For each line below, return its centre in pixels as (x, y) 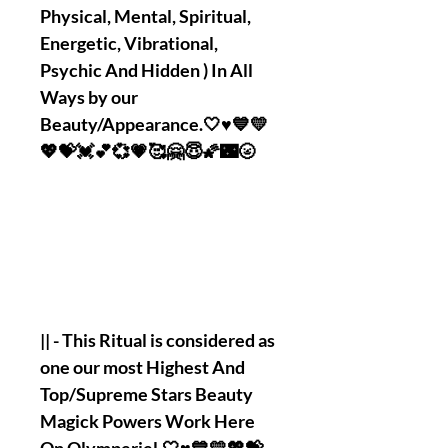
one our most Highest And (142, 367)
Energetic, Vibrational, (129, 43)
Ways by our (89, 97)
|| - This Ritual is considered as (157, 340)
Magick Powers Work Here (147, 421)
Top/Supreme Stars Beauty (146, 394)
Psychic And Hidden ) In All (146, 70)
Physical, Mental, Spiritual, (145, 16)
